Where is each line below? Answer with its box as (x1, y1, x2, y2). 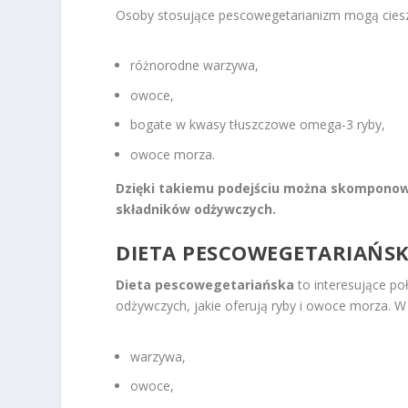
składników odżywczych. (116, 200, 277, 219)
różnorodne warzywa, (130, 56, 260, 74)
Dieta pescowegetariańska (116, 276, 295, 294)
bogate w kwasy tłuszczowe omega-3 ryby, (130, 116, 386, 134)
